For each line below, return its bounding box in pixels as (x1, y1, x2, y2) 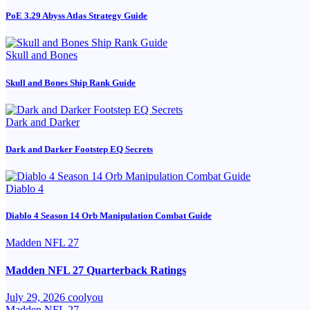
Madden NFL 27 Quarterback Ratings (6, 264, 186, 276)
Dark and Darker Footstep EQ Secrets (6, 143, 153, 154)
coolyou (68, 291, 103, 303)
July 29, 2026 (6, 291, 68, 303)
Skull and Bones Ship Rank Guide (6, 77, 136, 88)
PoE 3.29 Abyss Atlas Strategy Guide (6, 10, 147, 21)
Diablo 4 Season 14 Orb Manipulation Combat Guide (6, 210, 212, 221)
